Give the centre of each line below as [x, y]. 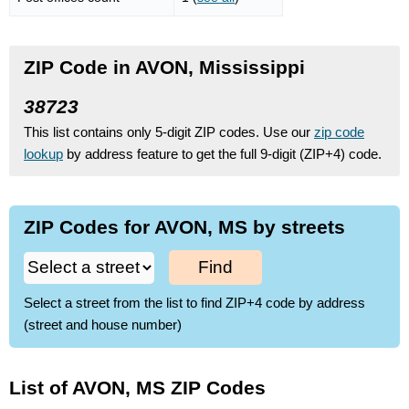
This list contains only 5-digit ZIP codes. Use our [169, 131]
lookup [43, 153]
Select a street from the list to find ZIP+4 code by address [194, 303]
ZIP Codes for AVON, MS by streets [184, 226]
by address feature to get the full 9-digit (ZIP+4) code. [222, 153]
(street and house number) [103, 325]
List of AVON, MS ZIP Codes [137, 387]
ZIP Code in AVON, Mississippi [164, 67]
